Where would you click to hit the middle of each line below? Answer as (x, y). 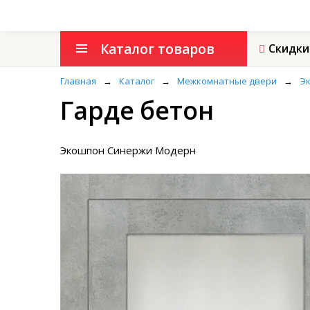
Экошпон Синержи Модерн (128, 150)
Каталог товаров (157, 49)
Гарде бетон (137, 112)
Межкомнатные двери (227, 81)
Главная (78, 81)
